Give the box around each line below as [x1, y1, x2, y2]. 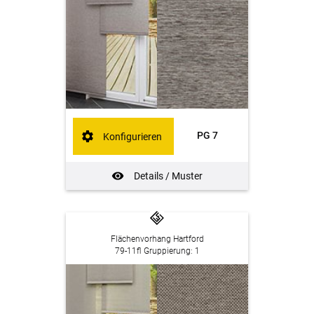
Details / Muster [133, 170, 203, 182]
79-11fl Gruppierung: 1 [114, 245, 200, 256]
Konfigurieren [103, 130, 163, 142]
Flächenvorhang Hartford [110, 233, 204, 244]
